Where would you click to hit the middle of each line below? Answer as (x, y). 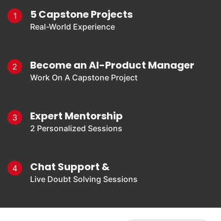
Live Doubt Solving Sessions (84, 179)
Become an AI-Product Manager (112, 65)
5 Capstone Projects (81, 15)
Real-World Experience (73, 27)
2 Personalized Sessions (76, 129)
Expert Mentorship (76, 116)
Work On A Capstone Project (84, 78)
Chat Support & (70, 167)
